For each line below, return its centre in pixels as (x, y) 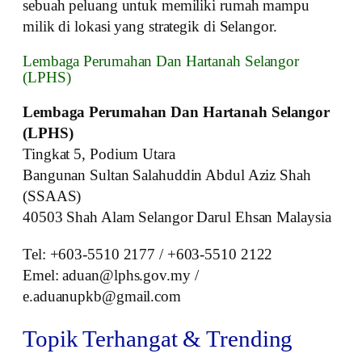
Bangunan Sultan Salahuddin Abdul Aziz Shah (167, 175)
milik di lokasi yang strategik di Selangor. (150, 27)
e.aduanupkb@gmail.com (102, 297)
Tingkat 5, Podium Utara (99, 154)
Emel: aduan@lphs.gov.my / (111, 276)
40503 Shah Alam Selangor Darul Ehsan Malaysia (177, 217)
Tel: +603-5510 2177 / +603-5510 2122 (148, 255)
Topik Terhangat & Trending (158, 339)
